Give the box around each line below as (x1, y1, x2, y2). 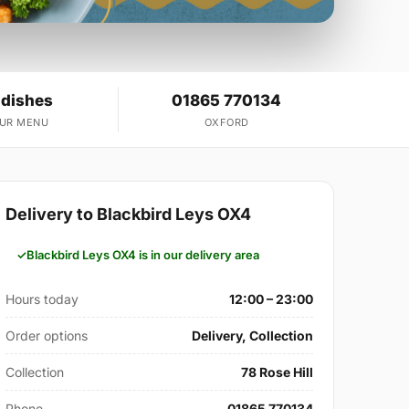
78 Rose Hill (240, 364, 313, 381)
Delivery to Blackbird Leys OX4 (5, 204, 252, 225)
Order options (5, 328, 89, 344)
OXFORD (204, 116, 249, 130)
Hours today (5, 291, 79, 308)
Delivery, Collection (191, 328, 313, 344)
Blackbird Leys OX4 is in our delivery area (26, 247, 260, 263)
